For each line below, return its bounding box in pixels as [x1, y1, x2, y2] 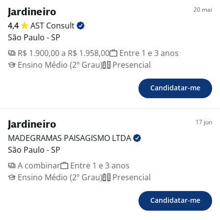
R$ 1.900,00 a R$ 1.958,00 [16, 48, 110, 58]
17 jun [195, 118, 212, 126]
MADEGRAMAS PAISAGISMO [8, 133, 112, 143]
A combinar [16, 160, 60, 171]
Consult [46, 20, 77, 31]
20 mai [193, 5, 212, 14]
